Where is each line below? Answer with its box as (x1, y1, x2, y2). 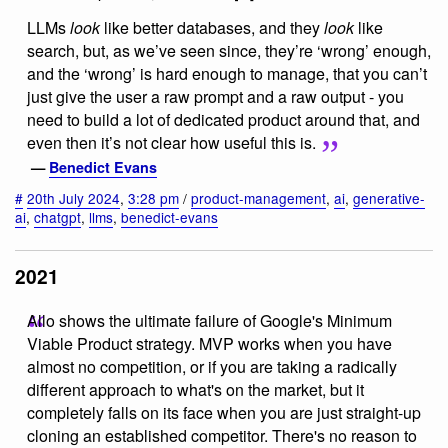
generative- (353, 187, 425, 208)
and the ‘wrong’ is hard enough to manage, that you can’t (27, 62, 427, 86)
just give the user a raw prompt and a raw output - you (27, 85, 404, 109)
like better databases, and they (100, 16, 324, 40)
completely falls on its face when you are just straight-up (27, 400, 421, 424)
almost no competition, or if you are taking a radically (27, 354, 397, 378)
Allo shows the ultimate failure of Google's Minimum (27, 308, 392, 332)
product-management (191, 187, 326, 208)
